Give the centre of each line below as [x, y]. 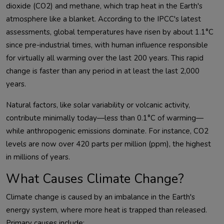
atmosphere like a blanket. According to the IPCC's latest [103, 19]
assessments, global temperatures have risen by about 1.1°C [110, 32]
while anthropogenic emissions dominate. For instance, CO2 [107, 131]
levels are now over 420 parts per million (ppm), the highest [108, 144]
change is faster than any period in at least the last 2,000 [103, 71]
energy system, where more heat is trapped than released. [106, 210]
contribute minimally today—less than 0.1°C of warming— [105, 118]
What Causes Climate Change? [95, 179]
